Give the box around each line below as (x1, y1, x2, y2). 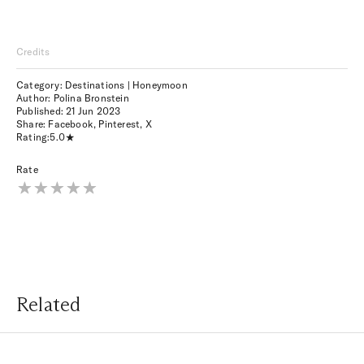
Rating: (16, 130, 50, 143)
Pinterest (98, 117, 141, 130)
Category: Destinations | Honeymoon (16, 78, 188, 91)
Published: (16, 104, 67, 117)
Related (16, 292, 81, 316)
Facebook (48, 117, 94, 130)
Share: (16, 117, 49, 130)
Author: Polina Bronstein (16, 91, 129, 104)
